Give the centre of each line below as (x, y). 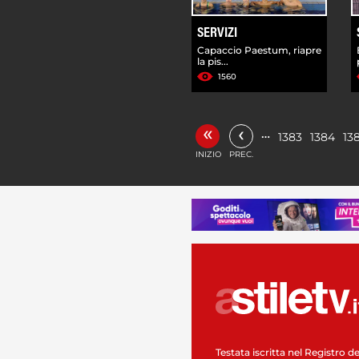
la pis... (213, 61)
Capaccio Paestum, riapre (259, 50)
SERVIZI (217, 33)
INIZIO (208, 154)
